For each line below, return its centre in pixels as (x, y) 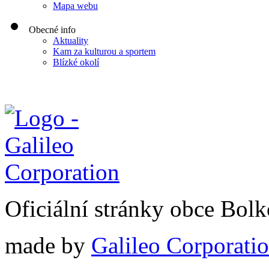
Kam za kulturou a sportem (104, 52)
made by (48, 246)
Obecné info (52, 30)
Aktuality (71, 41)
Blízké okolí (76, 62)
